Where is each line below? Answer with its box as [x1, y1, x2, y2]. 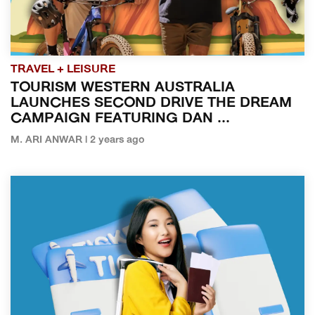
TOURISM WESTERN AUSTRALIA [11, 81, 235, 96]
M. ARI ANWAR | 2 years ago [11, 135, 145, 146]
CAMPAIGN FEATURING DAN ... [11, 112, 230, 127]
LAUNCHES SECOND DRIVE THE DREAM [11, 96, 292, 111]
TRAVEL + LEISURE [11, 64, 115, 76]
